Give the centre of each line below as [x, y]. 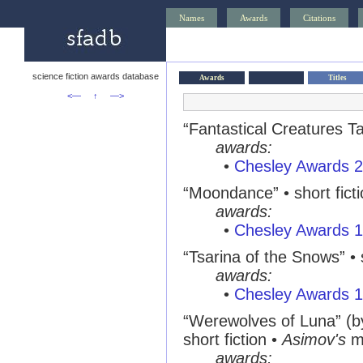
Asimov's [314, 340]
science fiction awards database [95, 76]
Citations [319, 18]
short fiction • [233, 340]
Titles [337, 78]
